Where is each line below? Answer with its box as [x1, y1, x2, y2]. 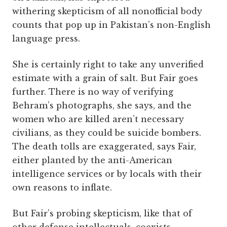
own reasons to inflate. [12, 182, 112, 193]
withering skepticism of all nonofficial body [12, 6, 202, 17]
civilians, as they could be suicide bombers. [12, 128, 201, 138]
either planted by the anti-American [12, 155, 172, 166]
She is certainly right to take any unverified [12, 59, 204, 70]
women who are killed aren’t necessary [12, 114, 184, 125]
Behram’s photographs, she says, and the [12, 100, 192, 111]
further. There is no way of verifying [12, 87, 173, 97]
